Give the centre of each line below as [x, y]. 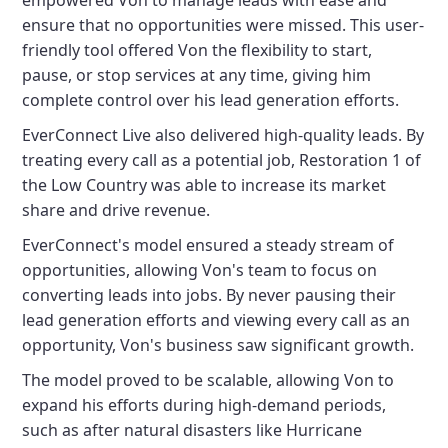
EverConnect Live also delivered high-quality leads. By [223, 135]
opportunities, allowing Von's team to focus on [200, 270]
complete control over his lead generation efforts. [211, 100]
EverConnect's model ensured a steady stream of [208, 245]
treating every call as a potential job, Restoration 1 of [222, 160]
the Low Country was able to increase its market [204, 185]
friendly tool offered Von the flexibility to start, [197, 50]
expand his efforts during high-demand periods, [204, 405]
